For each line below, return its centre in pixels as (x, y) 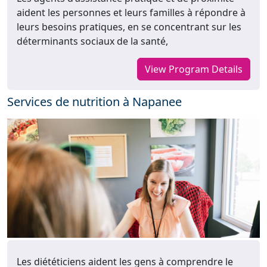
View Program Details (194, 69)
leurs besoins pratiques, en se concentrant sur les (129, 27)
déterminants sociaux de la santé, (92, 41)
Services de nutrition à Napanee (94, 102)
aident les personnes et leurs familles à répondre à (131, 13)
